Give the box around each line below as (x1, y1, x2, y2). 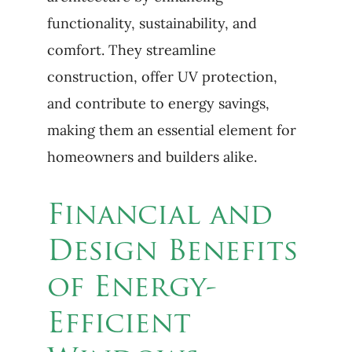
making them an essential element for (46, 121, 296, 139)
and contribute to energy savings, (46, 94, 269, 112)
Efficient (46, 311, 191, 339)
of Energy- (46, 275, 217, 303)
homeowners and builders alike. (46, 148, 257, 166)
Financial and (46, 203, 273, 231)
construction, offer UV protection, (46, 68, 277, 86)
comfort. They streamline (46, 41, 216, 59)
